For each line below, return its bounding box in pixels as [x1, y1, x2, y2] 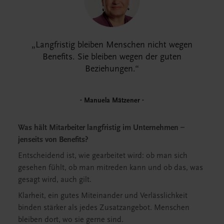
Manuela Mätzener [84, 95, 140, 104]
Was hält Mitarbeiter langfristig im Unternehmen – [18, 122, 184, 132]
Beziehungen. [85, 63, 135, 74]
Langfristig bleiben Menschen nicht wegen [35, 39, 192, 50]
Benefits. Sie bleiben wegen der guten [42, 51, 181, 62]
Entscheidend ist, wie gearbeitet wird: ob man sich [18, 150, 187, 160]
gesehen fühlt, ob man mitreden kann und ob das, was [18, 162, 203, 172]
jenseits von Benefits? [18, 134, 88, 144]
